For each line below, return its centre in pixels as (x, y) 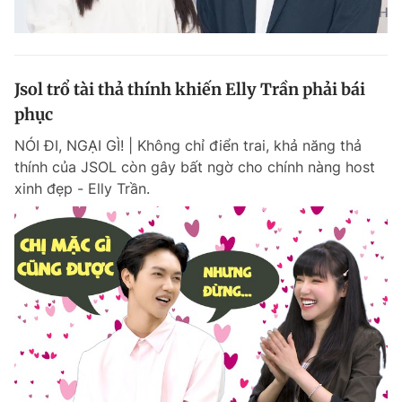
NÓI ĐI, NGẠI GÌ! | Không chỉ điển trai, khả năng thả (188, 145)
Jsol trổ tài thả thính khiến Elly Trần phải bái (190, 89)
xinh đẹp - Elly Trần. (82, 188)
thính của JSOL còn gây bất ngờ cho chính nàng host (195, 166)
